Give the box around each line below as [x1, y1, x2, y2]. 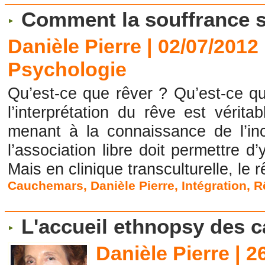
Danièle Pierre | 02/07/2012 [8, 35, 259, 58]
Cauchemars [8, 179, 84, 193]
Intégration [182, 179, 247, 193]
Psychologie [8, 58, 127, 81]
